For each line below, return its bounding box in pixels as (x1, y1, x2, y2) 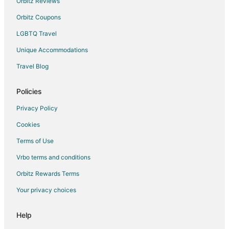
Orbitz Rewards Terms (16, 170, 79, 178)
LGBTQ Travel (16, 30, 57, 38)
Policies (16, 87, 42, 96)
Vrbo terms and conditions (16, 153, 90, 162)
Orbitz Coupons (16, 13, 61, 21)
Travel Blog (16, 62, 49, 71)
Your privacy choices (16, 186, 76, 194)
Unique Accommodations (16, 46, 88, 54)
